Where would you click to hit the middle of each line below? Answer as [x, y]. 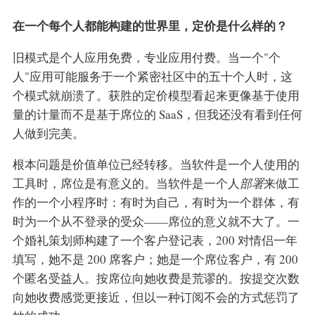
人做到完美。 [48, 133]
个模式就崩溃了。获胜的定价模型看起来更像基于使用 [156, 95]
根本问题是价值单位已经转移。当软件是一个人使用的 [156, 165]
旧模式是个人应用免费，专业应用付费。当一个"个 [146, 57]
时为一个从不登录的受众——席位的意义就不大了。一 [156, 221]
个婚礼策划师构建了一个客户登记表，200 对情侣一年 [155, 240]
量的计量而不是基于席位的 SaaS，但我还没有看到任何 [157, 114]
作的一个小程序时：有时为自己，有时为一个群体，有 [156, 202]
